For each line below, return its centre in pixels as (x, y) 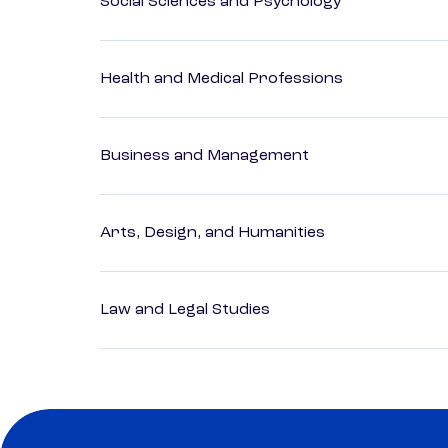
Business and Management (204, 156)
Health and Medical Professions (221, 79)
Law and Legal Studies (185, 310)
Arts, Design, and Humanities (212, 233)
